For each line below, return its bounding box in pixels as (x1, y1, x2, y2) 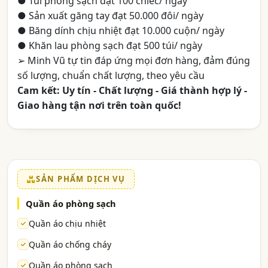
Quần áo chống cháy (29, 239, 111, 250)
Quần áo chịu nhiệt (29, 218, 106, 229)
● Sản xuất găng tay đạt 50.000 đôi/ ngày (17, 9, 203, 22)
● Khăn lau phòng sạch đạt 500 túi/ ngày (17, 39, 202, 52)
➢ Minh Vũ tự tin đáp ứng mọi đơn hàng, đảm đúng (17, 54, 250, 67)
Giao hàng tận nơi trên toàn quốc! (17, 99, 181, 112)
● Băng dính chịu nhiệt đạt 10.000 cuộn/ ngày (17, 24, 224, 37)
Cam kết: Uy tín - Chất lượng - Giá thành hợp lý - (17, 84, 247, 97)
